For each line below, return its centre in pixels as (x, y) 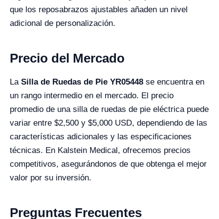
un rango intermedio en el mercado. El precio (92, 96)
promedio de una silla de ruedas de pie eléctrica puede (109, 109)
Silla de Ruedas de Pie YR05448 (82, 82)
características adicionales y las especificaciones (101, 137)
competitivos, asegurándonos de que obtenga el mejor (108, 164)
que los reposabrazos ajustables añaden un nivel (99, 10)
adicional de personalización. (63, 23)
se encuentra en (174, 82)
